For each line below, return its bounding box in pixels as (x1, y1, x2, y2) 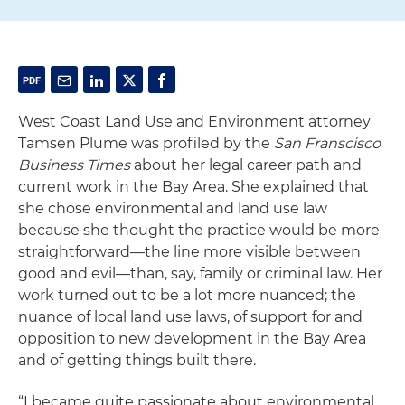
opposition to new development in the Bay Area (18, 330, 366, 347)
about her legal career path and (130, 156, 362, 174)
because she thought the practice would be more (18, 221, 380, 239)
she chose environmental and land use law (18, 200, 327, 217)
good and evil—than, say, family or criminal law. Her (18, 265, 382, 282)
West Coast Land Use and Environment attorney (18, 113, 371, 130)
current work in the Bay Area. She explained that (18, 178, 369, 195)
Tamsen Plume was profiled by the (18, 135, 274, 152)
